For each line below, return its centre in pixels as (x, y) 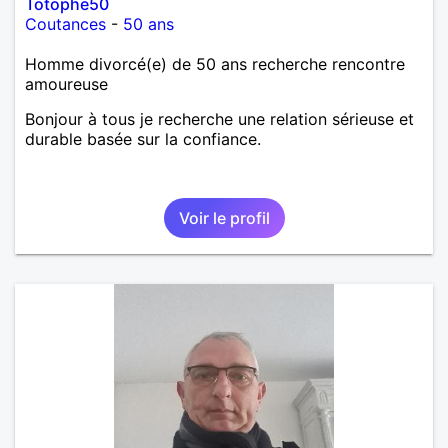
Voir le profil (224, 217)
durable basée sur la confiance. (143, 138)
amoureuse (66, 83)
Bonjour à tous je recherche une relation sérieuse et (219, 118)
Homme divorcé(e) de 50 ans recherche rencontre (215, 63)
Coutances (65, 23)
